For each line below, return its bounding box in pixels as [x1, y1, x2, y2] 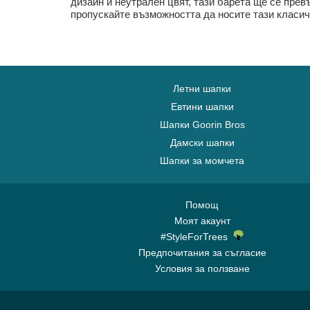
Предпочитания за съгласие [138, 247, 266, 258]
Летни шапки [173, 83, 231, 94]
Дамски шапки [170, 137, 235, 148]
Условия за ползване [154, 263, 250, 274]
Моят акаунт [174, 215, 230, 226]
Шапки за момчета [160, 155, 244, 166]
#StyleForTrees [161, 231, 233, 242]
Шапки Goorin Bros [159, 119, 245, 130]
